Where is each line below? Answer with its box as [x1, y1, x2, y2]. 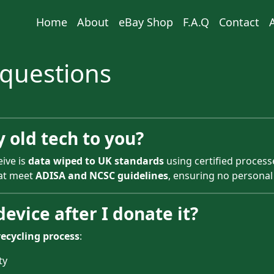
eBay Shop [119, 15, 173, 30]
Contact [219, 15, 259, 30]
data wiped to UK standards [28, 154, 164, 168]
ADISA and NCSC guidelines [35, 169, 168, 182]
